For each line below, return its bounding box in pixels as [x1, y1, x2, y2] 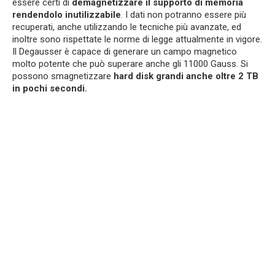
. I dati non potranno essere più [121, 9, 246, 21]
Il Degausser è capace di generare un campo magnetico [12, 46, 237, 58]
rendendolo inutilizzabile [12, 9, 121, 21]
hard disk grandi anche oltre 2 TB [114, 71, 258, 82]
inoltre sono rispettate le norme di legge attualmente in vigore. [12, 34, 262, 45]
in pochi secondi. [12, 83, 87, 95]
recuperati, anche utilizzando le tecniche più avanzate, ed [12, 21, 241, 33]
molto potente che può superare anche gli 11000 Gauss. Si [12, 58, 248, 70]
